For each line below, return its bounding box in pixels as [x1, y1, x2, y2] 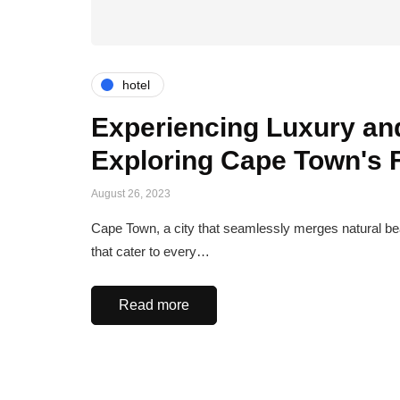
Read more [119, 297, 189, 313]
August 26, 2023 [91, 187, 171, 201]
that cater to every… [91, 244, 210, 260]
